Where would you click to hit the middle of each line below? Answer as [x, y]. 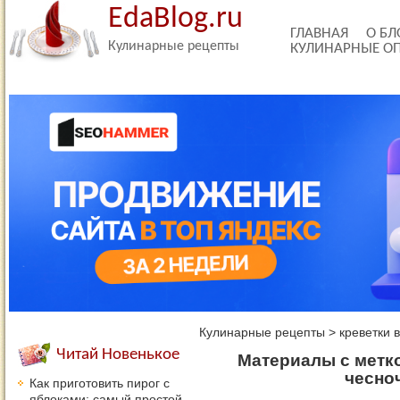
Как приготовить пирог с [100, 383]
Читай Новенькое [118, 355]
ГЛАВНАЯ [319, 33]
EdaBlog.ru [175, 19]
